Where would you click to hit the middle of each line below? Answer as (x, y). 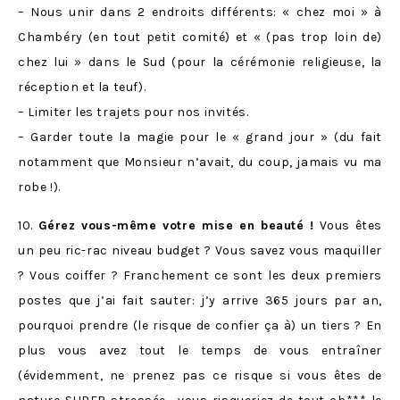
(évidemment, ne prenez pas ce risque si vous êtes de (200, 376)
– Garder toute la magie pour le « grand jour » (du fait (200, 137)
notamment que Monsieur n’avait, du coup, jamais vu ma (200, 162)
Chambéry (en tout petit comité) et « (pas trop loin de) (200, 37)
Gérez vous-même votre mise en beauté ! (176, 226)
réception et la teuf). (82, 87)
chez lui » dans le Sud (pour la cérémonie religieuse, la (200, 62)
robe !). (39, 187)
